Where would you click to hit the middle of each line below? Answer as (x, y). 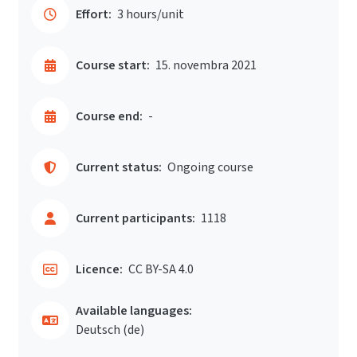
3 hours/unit (151, 14)
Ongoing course (210, 167)
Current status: (119, 167)
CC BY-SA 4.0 (161, 269)
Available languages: (134, 311)
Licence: (99, 269)
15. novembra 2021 (206, 65)
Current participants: (135, 218)
